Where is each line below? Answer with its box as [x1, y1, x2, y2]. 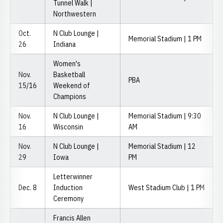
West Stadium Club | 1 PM [128, 183, 205, 192]
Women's [53, 59, 81, 68]
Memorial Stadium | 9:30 [128, 111, 201, 120]
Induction [53, 183, 83, 192]
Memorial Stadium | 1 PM [128, 34, 202, 43]
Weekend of [53, 81, 90, 90]
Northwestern [53, 9, 96, 18]
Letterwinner [53, 172, 93, 181]
